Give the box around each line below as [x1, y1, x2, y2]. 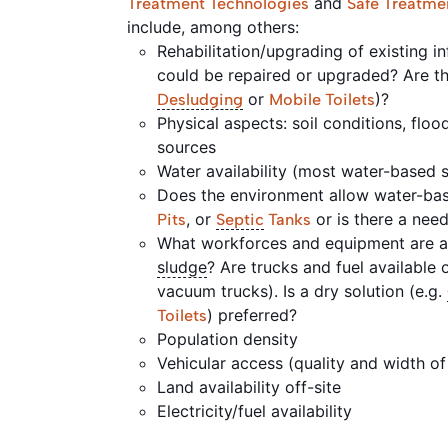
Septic [216, 209, 264, 229]
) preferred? [207, 304, 302, 325]
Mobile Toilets [269, 89, 375, 109]
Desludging [157, 89, 243, 109]
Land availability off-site [157, 376, 346, 397]
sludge [157, 256, 207, 277]
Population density [157, 328, 303, 349]
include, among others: [127, 16, 304, 37]
